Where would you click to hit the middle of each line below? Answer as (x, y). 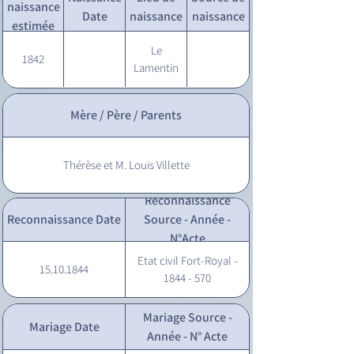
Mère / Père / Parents (126, 115)
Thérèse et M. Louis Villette (126, 165)
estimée (33, 25)
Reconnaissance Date (64, 219)
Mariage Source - (187, 317)
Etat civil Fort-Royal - (187, 260)
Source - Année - (187, 219)
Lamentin (156, 68)
